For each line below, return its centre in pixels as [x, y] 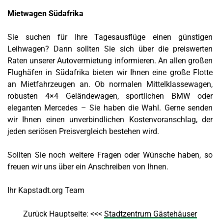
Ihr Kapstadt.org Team [46, 191]
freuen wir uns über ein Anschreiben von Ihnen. [88, 167]
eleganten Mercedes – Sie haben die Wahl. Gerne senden [110, 108]
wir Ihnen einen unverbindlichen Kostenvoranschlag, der [110, 120]
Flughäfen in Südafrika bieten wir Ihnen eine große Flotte [110, 73]
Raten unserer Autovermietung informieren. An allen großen [110, 61]
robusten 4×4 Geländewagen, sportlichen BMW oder [110, 96]
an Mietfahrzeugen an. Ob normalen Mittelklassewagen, [110, 84]
